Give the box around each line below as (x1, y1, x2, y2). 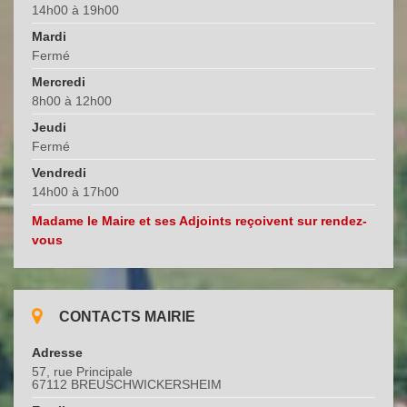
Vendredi (32, 165, 86, 181)
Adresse (32, 345, 83, 361)
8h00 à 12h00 (32, 94, 112, 109)
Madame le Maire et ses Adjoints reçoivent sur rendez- (32, 213, 367, 229)
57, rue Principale (32, 364, 133, 380)
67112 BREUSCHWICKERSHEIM (32, 377, 222, 392)
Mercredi (32, 74, 85, 90)
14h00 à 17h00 (32, 184, 119, 200)
